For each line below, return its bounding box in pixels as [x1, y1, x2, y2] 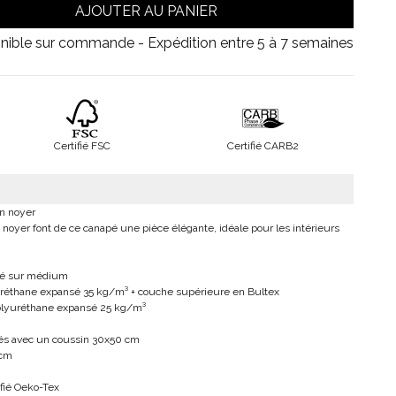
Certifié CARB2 [227, 140, 300, 152]
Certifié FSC [54, 140, 110, 152]
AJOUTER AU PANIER [74, 3, 217, 19]
